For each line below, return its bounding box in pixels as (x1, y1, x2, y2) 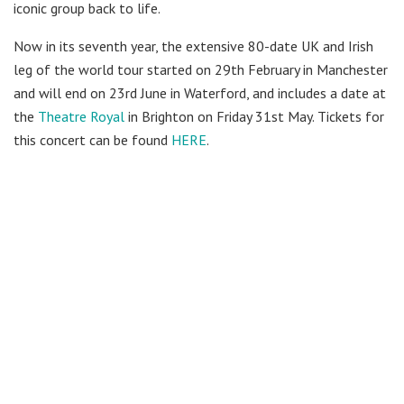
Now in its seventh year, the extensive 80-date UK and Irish (14, 36, 373, 55)
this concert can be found (14, 130, 171, 149)
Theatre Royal (38, 106, 124, 125)
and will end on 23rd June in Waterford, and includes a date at (14, 83, 386, 102)
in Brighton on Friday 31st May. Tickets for (124, 106, 384, 125)
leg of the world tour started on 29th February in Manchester (14, 60, 388, 78)
